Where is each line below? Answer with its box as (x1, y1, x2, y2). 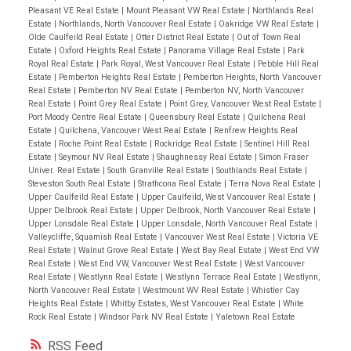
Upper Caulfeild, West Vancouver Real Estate (140, 191, 313, 202)
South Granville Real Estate (107, 165, 212, 175)
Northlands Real (251, 5, 313, 16)
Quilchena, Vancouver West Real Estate (58, 125, 209, 136)
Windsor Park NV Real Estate (98, 311, 211, 322)
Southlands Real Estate (215, 165, 305, 175)
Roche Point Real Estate (58, 138, 150, 149)
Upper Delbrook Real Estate (27, 204, 136, 215)
